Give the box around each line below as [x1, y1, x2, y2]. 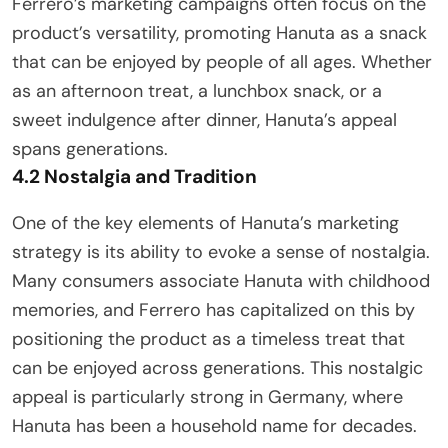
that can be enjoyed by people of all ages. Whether [12, 49, 432, 74]
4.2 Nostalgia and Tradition [12, 163, 257, 189]
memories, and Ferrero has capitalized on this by [12, 297, 415, 322]
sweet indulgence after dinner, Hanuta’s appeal [12, 107, 397, 132]
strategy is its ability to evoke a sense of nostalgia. [12, 239, 430, 264]
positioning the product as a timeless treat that [12, 326, 405, 351]
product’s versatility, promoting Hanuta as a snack [12, 20, 427, 45]
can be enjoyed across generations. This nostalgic [12, 355, 423, 380]
